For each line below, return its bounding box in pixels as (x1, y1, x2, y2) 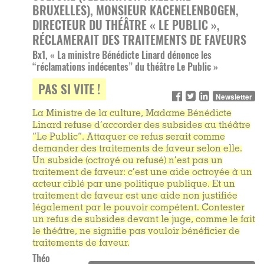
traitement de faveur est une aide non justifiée (32, 192, 237, 202)
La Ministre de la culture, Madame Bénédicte (32, 109, 232, 119)
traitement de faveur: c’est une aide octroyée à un (32, 168, 252, 178)
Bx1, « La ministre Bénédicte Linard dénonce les (32, 48, 212, 62)
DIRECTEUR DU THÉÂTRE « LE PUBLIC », (32, 16, 220, 34)
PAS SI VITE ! (38, 80, 100, 98)
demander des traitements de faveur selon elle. (32, 144, 242, 154)
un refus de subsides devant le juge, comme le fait (32, 215, 255, 225)
